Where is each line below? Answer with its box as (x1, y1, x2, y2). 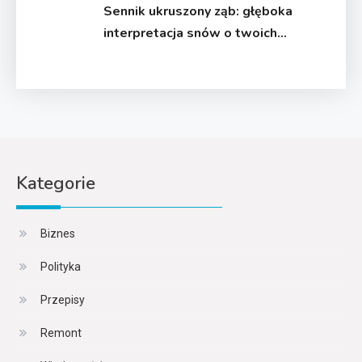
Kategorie (16, 170, 95, 196)
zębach (103, 45, 147, 64)
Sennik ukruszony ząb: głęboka (103, 2, 293, 20)
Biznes (40, 226, 75, 240)
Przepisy (40, 293, 85, 306)
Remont (40, 326, 82, 339)
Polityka (40, 259, 81, 273)
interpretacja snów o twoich (103, 23, 278, 42)
